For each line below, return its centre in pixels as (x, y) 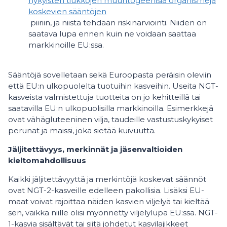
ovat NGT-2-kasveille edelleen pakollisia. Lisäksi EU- (106, 190)
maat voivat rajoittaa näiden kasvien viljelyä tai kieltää (109, 201)
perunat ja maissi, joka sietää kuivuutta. (82, 130)
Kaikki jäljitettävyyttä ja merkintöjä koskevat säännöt (107, 179)
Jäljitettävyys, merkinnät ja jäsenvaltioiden (95, 149)
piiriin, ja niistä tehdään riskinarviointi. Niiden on (118, 23)
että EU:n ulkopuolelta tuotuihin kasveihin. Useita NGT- (113, 86)
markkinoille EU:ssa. (66, 45)
